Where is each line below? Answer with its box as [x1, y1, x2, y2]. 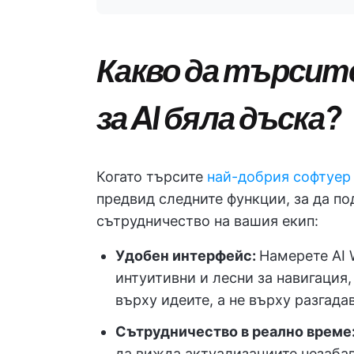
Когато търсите [96, 168, 207, 185]
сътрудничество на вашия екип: [96, 213, 318, 229]
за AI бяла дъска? [96, 96, 341, 137]
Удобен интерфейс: [115, 247, 259, 264]
